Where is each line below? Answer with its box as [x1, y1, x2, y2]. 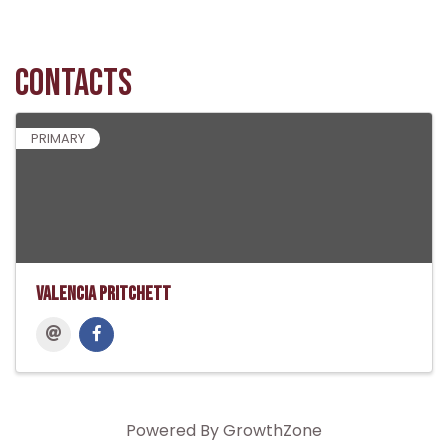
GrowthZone [223, 419, 322, 443]
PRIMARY [31, 130, 85, 148]
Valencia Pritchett [36, 282, 171, 307]
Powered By [126, 419, 223, 443]
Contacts [15, 61, 132, 107]
